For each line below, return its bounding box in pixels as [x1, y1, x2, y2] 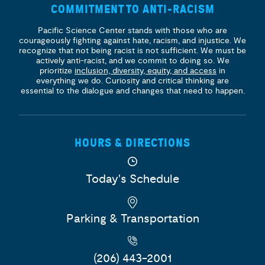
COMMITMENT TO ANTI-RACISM [50, 2, 215, 17]
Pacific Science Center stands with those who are [38, 25, 227, 36]
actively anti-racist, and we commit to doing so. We [35, 56, 230, 66]
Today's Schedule [86, 172, 179, 187]
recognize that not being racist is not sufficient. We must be [19, 46, 246, 56]
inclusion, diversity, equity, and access [75, 66, 216, 76]
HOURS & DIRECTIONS [75, 136, 190, 150]
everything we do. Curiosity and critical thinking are [36, 76, 229, 86]
